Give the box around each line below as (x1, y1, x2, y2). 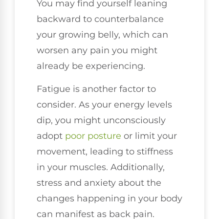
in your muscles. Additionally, (37, 161, 165, 173)
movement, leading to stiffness (37, 146, 173, 157)
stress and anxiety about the (37, 177, 161, 188)
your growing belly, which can (37, 29, 168, 41)
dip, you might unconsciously (37, 114, 166, 126)
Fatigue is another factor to (37, 83, 156, 94)
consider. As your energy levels (37, 99, 172, 110)
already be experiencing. (37, 61, 145, 72)
